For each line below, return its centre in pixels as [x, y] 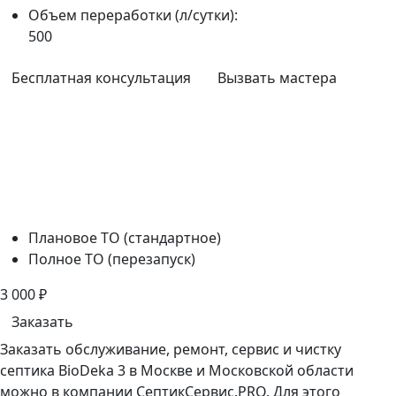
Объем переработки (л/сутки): [133, 15]
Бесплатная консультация [101, 78]
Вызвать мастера [277, 78]
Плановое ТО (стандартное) [125, 238]
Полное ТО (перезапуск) [112, 259]
